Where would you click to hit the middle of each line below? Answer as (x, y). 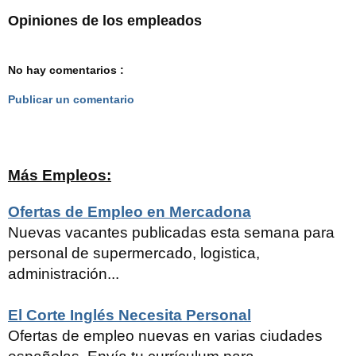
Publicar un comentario (71, 100)
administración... (64, 273)
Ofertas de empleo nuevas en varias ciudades (165, 335)
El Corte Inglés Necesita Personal (130, 315)
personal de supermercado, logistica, (134, 253)
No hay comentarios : (66, 70)
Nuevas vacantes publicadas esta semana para (171, 232)
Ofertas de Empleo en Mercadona (130, 211)
